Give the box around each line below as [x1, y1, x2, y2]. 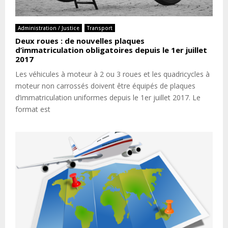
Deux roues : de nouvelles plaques [15, 35, 145, 46]
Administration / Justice [18, 24, 79, 32]
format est [15, 104, 50, 114]
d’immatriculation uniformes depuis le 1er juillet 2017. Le [15, 92, 201, 102]
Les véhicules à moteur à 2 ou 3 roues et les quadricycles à [15, 69, 210, 79]
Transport [87, 24, 112, 32]
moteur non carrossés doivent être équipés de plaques [15, 80, 195, 91]
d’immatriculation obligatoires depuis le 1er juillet [15, 44, 207, 55]
